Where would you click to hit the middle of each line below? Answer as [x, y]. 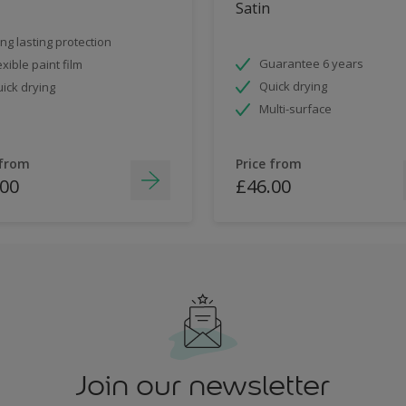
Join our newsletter [203, 386]
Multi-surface [295, 109]
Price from [269, 164]
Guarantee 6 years [311, 63]
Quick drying [293, 86]
